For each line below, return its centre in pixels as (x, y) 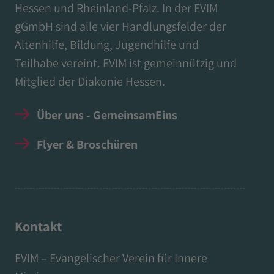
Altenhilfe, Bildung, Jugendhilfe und (107, 44)
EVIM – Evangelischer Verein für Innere (111, 258)
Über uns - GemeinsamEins (107, 115)
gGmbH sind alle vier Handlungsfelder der (120, 26)
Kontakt (38, 226)
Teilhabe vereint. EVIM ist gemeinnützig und (126, 63)
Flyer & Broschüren (87, 144)
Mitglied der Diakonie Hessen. (90, 81)
